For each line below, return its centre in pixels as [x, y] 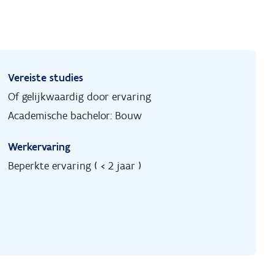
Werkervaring [39, 147]
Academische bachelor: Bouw [75, 116]
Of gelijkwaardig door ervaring [80, 97]
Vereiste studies [46, 78]
